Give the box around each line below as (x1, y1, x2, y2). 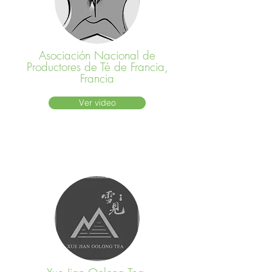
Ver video (78, 97, 116, 108)
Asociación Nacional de (39, 47, 155, 63)
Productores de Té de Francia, (26, 59, 168, 75)
